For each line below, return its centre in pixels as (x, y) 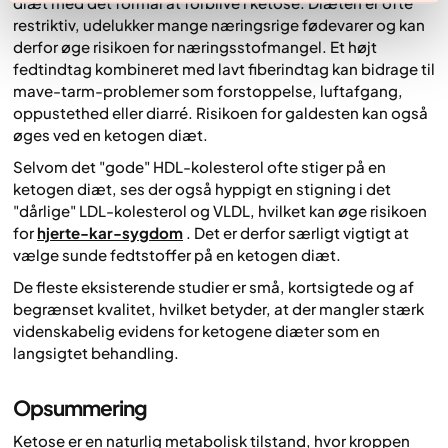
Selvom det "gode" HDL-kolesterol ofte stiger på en (199, 166)
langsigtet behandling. (96, 353)
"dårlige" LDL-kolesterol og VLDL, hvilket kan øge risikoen (220, 210)
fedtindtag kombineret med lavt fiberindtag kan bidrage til (224, 68)
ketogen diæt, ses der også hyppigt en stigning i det (202, 188)
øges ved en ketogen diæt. (110, 134)
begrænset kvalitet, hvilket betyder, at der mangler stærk (218, 309)
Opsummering (80, 407)
